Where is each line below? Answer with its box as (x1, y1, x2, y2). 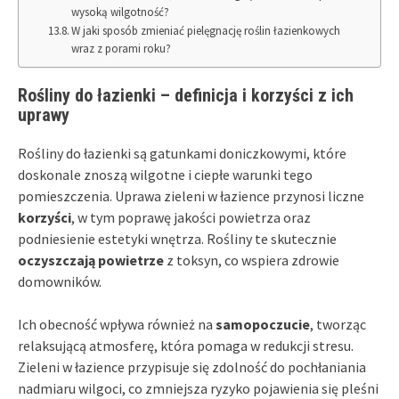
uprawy (18, 103, 69, 126)
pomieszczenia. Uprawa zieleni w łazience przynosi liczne (18, 186, 364, 205)
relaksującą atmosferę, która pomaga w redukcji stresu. (18, 336, 354, 354)
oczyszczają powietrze (18, 250, 164, 269)
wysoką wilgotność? (71, 4, 170, 20)
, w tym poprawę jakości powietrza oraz (71, 208, 311, 226)
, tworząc (310, 314, 366, 333)
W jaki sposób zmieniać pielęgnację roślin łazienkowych (71, 22, 341, 38)
